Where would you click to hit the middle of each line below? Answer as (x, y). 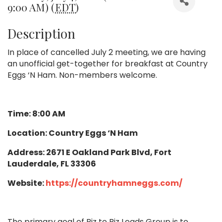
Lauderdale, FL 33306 (52, 164)
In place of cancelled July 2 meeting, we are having (107, 52)
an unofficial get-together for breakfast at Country (108, 63)
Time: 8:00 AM (36, 113)
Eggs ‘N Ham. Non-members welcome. (82, 75)
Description (41, 33)
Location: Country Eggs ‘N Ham (73, 133)
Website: (27, 183)
